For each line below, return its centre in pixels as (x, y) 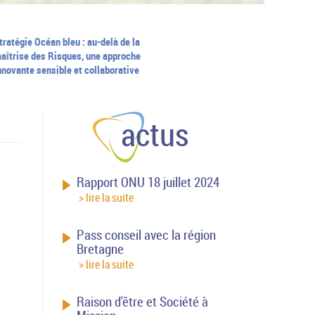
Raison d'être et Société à (143, 301)
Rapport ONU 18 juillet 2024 (148, 182)
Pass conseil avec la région (147, 234)
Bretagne (101, 249)
